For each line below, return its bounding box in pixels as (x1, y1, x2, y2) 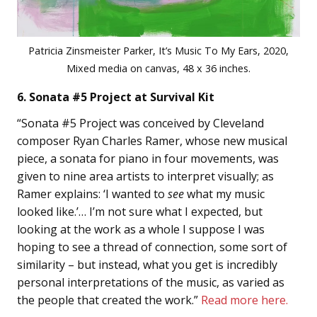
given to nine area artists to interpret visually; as (17, 168, 274, 184)
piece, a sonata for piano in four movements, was (17, 150, 279, 166)
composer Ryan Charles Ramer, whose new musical (17, 132, 287, 149)
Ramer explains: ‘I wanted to (17, 185, 168, 202)
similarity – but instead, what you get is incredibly (17, 256, 277, 272)
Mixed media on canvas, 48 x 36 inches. (67, 61, 250, 75)
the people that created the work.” (17, 292, 201, 308)
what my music (184, 185, 265, 202)
